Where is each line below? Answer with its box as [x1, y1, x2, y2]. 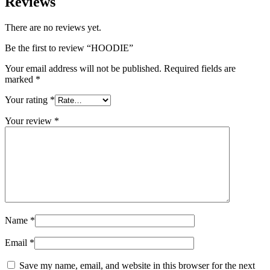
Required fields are [164, 63, 236, 74]
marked [5, 74, 36, 84]
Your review [5, 115, 54, 126]
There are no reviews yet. [5, 22, 101, 33]
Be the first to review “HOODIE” [5, 42, 133, 53]
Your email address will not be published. [5, 63, 162, 74]
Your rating [5, 94, 50, 105]
